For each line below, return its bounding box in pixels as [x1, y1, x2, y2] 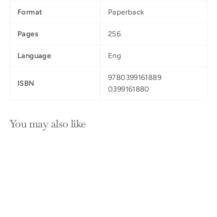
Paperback [108, 8, 144, 17]
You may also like [10, 117, 86, 131]
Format [17, 8, 43, 17]
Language [17, 51, 51, 61]
